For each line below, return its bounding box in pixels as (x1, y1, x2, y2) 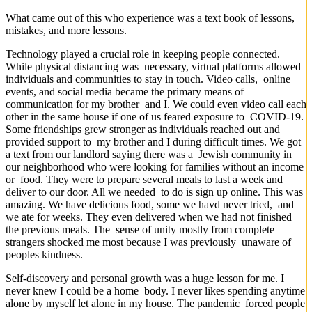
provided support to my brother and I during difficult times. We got (6, 135, 301, 148)
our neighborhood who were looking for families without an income (6, 160, 304, 173)
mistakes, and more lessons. (6, 24, 127, 36)
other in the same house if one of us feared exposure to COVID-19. (6, 110, 304, 123)
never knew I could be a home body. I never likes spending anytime (6, 284, 305, 297)
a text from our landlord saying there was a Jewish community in (6, 148, 292, 160)
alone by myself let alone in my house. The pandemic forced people (6, 297, 305, 309)
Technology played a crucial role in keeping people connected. (6, 47, 280, 60)
